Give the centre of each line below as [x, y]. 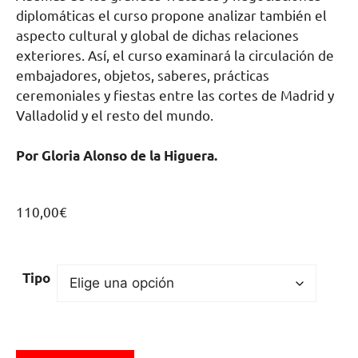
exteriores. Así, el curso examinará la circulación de [175, 55]
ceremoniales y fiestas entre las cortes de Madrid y [175, 95]
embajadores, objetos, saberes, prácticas [143, 75]
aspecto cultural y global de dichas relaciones [157, 35]
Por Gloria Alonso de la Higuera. [117, 155]
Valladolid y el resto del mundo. [115, 115]
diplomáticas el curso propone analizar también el [171, 15]
